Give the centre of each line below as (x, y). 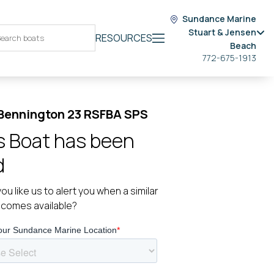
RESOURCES (124, 38)
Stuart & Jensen (222, 32)
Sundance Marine (219, 19)
